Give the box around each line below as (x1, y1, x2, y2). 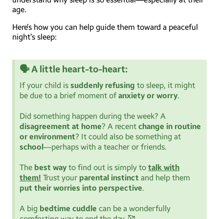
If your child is (20, 81, 70, 90)
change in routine (138, 122, 201, 131)
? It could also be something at (75, 132, 181, 142)
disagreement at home (20, 122, 102, 131)
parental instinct (79, 173, 139, 183)
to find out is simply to (66, 163, 148, 173)
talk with (148, 163, 179, 173)
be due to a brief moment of (20, 91, 118, 101)
